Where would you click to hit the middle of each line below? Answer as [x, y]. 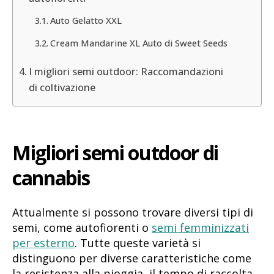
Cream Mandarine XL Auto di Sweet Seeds [139, 43]
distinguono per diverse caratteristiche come [132, 258]
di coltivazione [62, 87]
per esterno [43, 243]
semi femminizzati [200, 227]
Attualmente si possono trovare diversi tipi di [133, 212]
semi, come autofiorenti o [82, 227]
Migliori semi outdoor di [116, 153]
